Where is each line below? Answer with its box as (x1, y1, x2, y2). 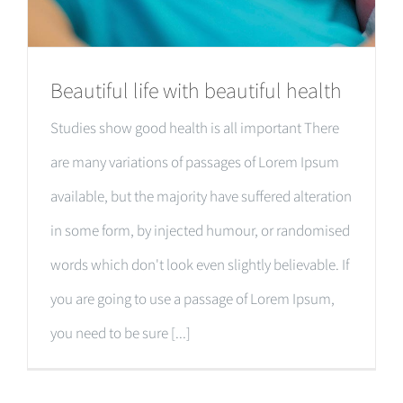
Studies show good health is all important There (50, 117, 339, 138)
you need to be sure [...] (50, 322, 191, 343)
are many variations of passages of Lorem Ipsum (50, 151, 339, 172)
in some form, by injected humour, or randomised (50, 219, 350, 240)
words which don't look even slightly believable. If (50, 254, 349, 274)
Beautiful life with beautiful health (50, 76, 342, 104)
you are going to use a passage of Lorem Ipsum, (50, 288, 335, 309)
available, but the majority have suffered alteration (50, 185, 352, 206)
